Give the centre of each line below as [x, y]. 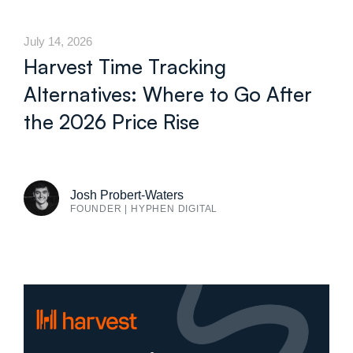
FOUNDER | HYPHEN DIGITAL [144, 208]
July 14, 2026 [58, 41]
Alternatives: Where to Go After [168, 94]
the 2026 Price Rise [111, 121]
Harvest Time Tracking [125, 66]
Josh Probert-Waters [127, 195]
